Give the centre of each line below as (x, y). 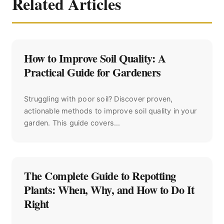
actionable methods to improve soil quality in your (110, 111)
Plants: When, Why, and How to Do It (109, 190)
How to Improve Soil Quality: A (95, 58)
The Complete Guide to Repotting (100, 176)
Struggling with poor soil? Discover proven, (98, 99)
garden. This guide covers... (72, 123)
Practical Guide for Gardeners (92, 72)
